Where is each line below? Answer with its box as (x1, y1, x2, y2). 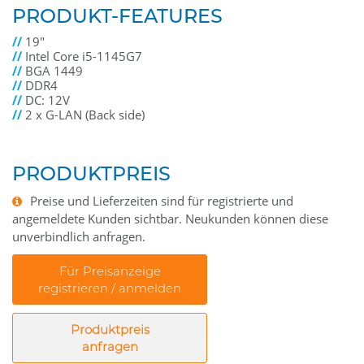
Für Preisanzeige (58, 263, 161, 279)
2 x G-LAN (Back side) (25, 106, 145, 123)
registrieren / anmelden (38, 280, 181, 296)
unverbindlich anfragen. (12, 228, 145, 245)
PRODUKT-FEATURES (12, 4, 223, 28)
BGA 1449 (25, 63, 83, 80)
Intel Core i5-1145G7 (25, 48, 142, 65)
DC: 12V (25, 92, 70, 109)
